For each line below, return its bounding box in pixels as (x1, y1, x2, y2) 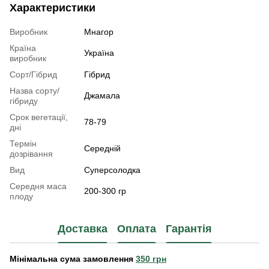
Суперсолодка (84, 165, 141, 175)
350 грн (136, 254, 166, 264)
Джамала (84, 91, 120, 101)
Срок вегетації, (10, 112, 68, 122)
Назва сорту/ (10, 86, 59, 96)
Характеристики (10, 2, 95, 14)
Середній (84, 144, 121, 154)
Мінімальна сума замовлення (10, 254, 136, 264)
